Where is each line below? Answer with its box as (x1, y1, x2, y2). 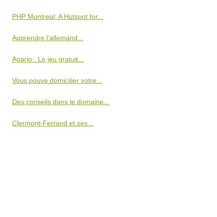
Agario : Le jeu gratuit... (12, 55, 84, 63)
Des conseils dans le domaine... (12, 98, 109, 106)
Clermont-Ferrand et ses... (12, 119, 93, 127)
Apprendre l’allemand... (12, 34, 83, 42)
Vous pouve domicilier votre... (12, 77, 102, 84)
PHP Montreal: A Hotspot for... (12, 13, 103, 20)
